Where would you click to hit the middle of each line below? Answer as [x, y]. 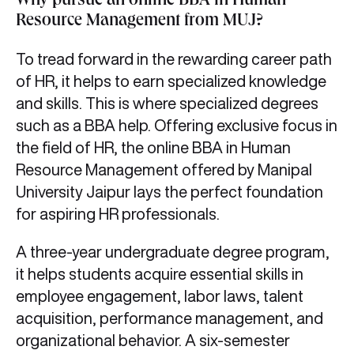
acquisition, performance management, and [169, 318]
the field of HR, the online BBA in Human [153, 148]
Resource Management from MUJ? [139, 23]
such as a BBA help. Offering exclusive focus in [177, 126]
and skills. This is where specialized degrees [167, 104]
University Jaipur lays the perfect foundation [169, 192]
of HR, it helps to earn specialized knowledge [171, 81]
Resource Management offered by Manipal [164, 170]
